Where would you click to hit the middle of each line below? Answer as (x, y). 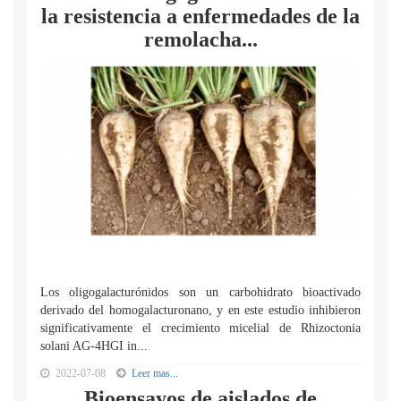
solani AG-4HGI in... (94, 346)
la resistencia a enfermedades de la (200, 16)
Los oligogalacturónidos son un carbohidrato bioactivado (200, 292)
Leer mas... (155, 373)
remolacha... (200, 39)
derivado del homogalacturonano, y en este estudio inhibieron (200, 310)
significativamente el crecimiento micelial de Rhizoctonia (200, 328)
